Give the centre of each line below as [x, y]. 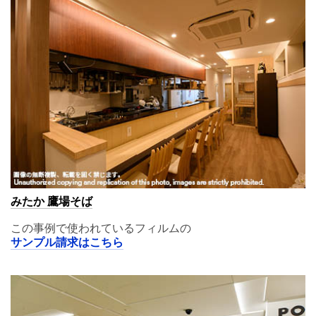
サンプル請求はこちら [67, 244]
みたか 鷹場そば [51, 203]
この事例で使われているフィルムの [101, 230]
